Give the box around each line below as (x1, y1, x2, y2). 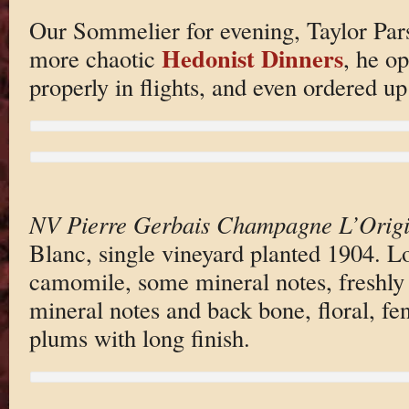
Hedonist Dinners (161, 40, 343, 77)
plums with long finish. (28, 321, 250, 354)
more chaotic (28, 42, 162, 75)
